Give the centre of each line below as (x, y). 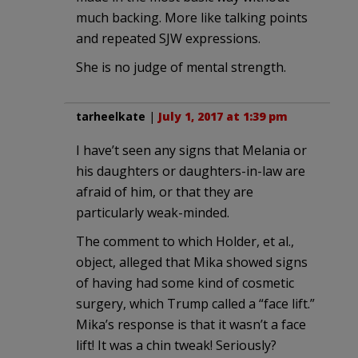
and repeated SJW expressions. (168, 38)
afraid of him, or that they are (165, 191)
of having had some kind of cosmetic (185, 282)
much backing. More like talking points (192, 17)
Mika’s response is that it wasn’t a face (191, 324)
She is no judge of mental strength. (181, 67)
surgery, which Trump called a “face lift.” (195, 303)
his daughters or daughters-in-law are (191, 171)
